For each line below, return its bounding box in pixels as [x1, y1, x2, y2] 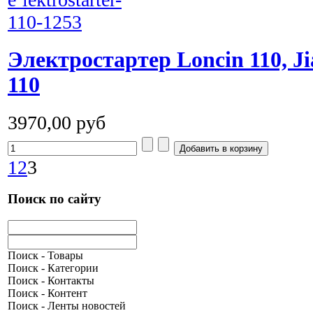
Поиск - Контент [8, 287, 87, 300]
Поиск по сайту [8, 191, 101, 207]
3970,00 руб [8, 111, 105, 133]
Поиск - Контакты [8, 275, 94, 287]
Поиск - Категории [8, 262, 99, 275]
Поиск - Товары [8, 249, 83, 262]
